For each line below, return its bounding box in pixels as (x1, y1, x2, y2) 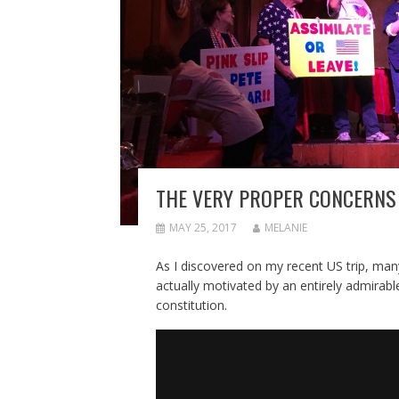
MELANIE (264, 220, 307, 236)
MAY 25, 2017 (168, 220, 237, 236)
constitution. (155, 297, 227, 314)
